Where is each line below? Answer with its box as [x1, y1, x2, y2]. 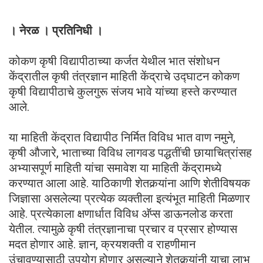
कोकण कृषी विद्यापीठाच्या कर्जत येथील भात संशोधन [9, 53, 220, 68]
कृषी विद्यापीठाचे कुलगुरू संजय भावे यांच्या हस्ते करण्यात [9, 84, 237, 99]
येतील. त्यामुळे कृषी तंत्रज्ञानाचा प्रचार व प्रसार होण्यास [9, 221, 237, 236]
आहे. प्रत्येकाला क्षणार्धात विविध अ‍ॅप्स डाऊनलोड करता [9, 206, 233, 221]
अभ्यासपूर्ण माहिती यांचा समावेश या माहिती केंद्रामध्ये [9, 160, 221, 175]
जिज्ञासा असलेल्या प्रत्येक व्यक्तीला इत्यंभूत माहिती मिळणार [9, 191, 250, 205]
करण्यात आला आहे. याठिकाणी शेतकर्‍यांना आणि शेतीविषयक [9, 176, 250, 190]
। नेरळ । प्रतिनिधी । [9, 23, 103, 38]
